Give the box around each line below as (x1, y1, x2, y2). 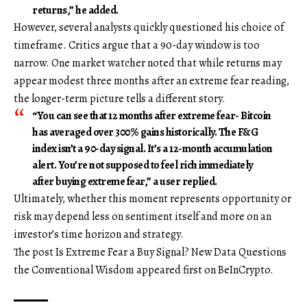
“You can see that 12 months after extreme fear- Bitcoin (32, 108, 271, 124)
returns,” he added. (32, 3, 119, 19)
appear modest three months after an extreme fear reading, (14, 73, 289, 89)
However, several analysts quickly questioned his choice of (14, 20, 284, 36)
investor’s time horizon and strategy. (14, 227, 184, 243)
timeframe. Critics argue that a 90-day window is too (14, 38, 260, 53)
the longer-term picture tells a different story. (14, 91, 225, 107)
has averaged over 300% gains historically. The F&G (32, 125, 258, 140)
